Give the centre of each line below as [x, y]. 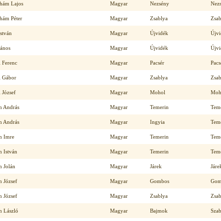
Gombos [160, 181]
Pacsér [157, 63]
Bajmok [159, 211]
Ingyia [157, 122]
